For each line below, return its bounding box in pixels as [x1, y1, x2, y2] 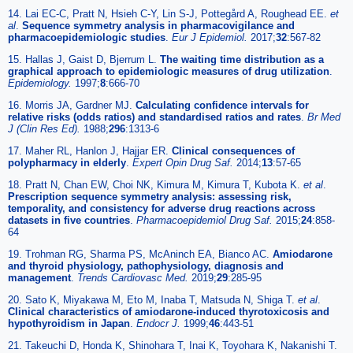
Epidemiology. [8, 76, 75, 89]
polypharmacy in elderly [8, 156, 126, 169]
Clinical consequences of [172, 144, 295, 157]
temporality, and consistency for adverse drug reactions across [8, 202, 315, 214]
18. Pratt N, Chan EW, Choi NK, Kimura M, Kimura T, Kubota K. [8, 178, 303, 191]
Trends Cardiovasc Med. [77, 271, 191, 284]
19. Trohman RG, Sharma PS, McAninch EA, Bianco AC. [8, 247, 273, 260]
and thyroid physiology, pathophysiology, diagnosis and [8, 259, 284, 272]
